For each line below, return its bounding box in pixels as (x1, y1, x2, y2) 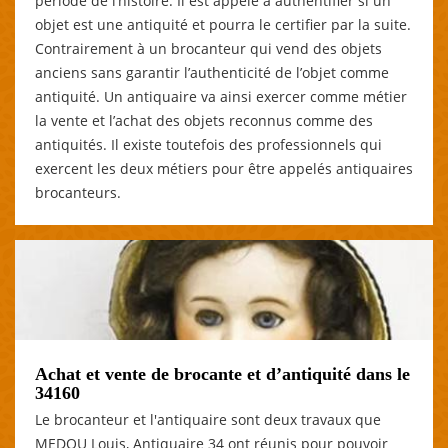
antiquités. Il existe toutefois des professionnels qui (35, 134, 382, 154)
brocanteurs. (35, 182, 121, 202)
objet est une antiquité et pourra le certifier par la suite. (35, 14, 411, 34)
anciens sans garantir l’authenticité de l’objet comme (35, 62, 389, 82)
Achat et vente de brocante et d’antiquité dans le (35, 363, 410, 384)
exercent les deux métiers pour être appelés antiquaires (35, 158, 413, 178)
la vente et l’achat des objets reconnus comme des (35, 110, 373, 130)
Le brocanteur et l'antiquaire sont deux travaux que (35, 409, 381, 429)
